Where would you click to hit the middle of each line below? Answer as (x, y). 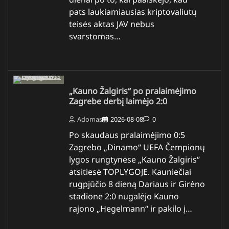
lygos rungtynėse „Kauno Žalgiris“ (134, 160)
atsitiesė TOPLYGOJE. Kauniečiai (130, 172)
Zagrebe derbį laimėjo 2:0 (118, 101)
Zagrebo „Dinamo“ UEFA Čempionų (137, 147)
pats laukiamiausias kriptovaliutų (133, 12)
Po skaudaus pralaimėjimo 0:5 (127, 135)
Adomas (90, 119)
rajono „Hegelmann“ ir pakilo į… (131, 209)
